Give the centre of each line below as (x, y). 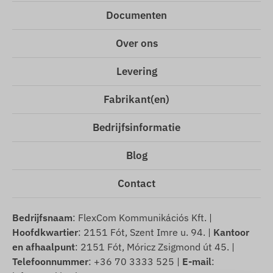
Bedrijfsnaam (42, 218)
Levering (136, 72)
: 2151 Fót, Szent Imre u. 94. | (146, 232)
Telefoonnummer (50, 262)
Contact (136, 184)
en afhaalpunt (44, 247)
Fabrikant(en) (136, 100)
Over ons (136, 44)
